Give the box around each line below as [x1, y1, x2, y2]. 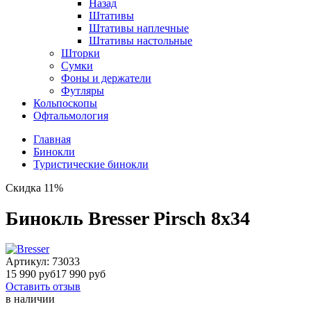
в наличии [6, 292, 55, 305]
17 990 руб [56, 267, 106, 280]
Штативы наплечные [89, 22, 189, 34]
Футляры [61, 85, 104, 96]
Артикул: [6, 255, 52, 267]
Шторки [61, 47, 100, 59]
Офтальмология [33, 110, 108, 121]
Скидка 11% [6, 182, 63, 194]
